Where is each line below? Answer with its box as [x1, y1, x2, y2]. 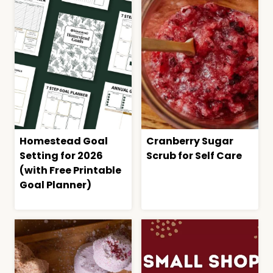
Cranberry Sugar [146, 134, 233, 149]
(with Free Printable [19, 163, 121, 178]
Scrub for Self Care [146, 149, 242, 163]
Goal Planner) [19, 178, 91, 193]
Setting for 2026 [19, 149, 103, 163]
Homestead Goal [19, 134, 108, 149]
